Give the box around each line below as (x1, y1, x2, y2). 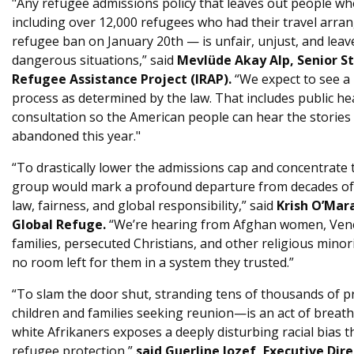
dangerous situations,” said (12, 51, 177, 69)
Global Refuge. (12, 216, 106, 233)
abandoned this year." (12, 127, 141, 145)
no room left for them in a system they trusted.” (12, 254, 294, 271)
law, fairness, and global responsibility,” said (12, 197, 277, 214)
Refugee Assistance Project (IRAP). (12, 70, 232, 88)
